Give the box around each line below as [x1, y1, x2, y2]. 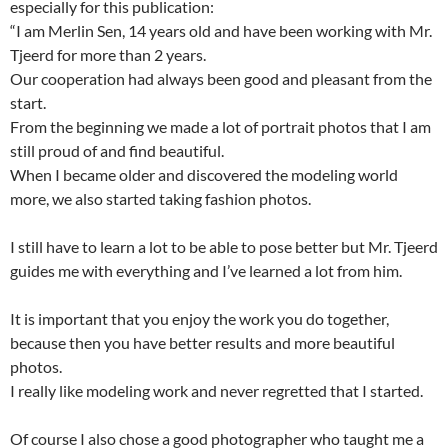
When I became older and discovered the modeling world [10, 165, 398, 185]
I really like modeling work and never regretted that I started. [10, 381, 423, 401]
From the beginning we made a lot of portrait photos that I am [10, 117, 431, 137]
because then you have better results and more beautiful [10, 333, 395, 353]
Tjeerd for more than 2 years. [10, 45, 206, 65]
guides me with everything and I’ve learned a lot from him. [10, 261, 402, 281]
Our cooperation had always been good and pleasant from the [10, 69, 432, 89]
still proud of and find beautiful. [10, 141, 224, 161]
